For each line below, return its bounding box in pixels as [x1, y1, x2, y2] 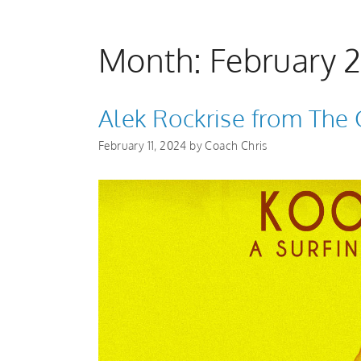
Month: [98, 39, 210, 80]
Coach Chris [205, 138, 268, 152]
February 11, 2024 [98, 138, 187, 152]
